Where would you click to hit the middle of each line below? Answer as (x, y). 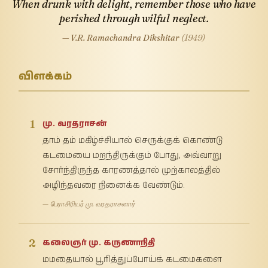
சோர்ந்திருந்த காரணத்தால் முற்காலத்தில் (132, 170)
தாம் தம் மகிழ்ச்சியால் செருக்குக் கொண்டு (133, 140)
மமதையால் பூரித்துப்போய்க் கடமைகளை (133, 259)
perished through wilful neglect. (134, 18)
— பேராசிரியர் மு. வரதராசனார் (89, 203)
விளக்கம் (45, 77)
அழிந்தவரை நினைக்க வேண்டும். (114, 185)
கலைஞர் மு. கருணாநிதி (99, 243)
